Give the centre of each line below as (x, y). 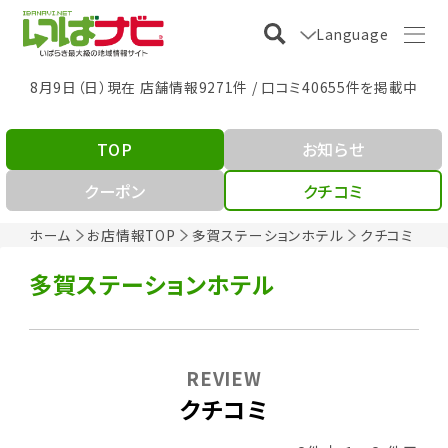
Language (352, 33)
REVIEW (224, 377)
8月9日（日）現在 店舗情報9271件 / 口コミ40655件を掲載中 (224, 86)
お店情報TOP (131, 234)
